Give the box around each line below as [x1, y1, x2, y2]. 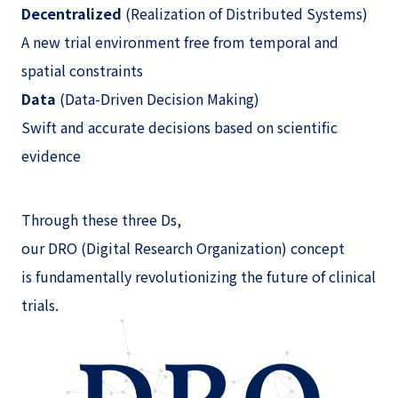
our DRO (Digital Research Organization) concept [21, 236, 345, 259]
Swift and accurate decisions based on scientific [21, 115, 338, 138]
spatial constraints [21, 59, 143, 81]
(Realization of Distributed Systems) [122, 2, 368, 24]
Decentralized [21, 2, 122, 24]
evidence [21, 144, 81, 166]
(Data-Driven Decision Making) [56, 87, 259, 109]
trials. [21, 293, 59, 315]
